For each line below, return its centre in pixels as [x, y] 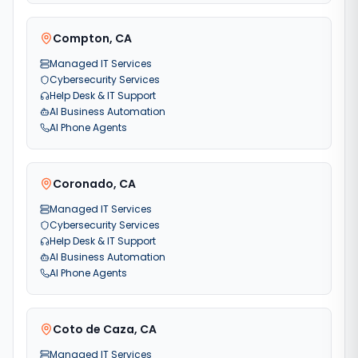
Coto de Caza [93, 329]
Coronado [83, 184]
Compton [81, 38]
